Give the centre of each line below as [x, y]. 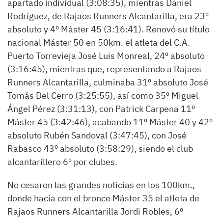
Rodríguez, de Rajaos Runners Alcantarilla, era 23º [108, 16]
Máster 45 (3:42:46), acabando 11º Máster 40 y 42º [110, 122]
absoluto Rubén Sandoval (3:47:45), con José [97, 135]
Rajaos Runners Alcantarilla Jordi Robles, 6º [95, 211]
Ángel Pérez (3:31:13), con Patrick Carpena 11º [101, 109]
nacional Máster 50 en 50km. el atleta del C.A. [99, 42]
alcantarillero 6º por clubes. [62, 162]
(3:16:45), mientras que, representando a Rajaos [104, 69]
